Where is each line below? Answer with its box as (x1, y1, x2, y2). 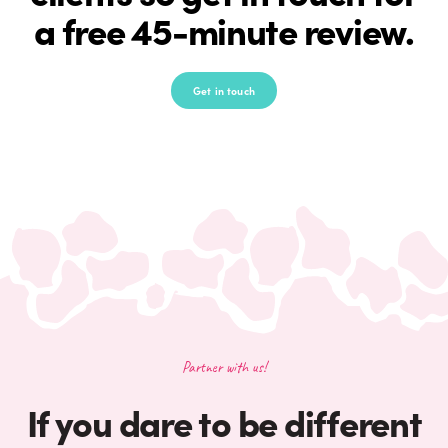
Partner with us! (182, 358, 266, 378)
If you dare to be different (26, 395, 422, 446)
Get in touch (193, 83, 255, 99)
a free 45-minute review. (34, 4, 414, 55)
